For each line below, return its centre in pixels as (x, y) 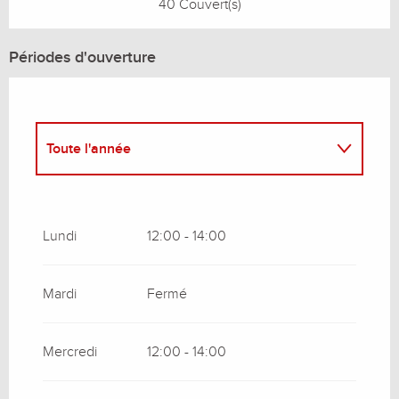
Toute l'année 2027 (108, 200)
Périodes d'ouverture (82, 57)
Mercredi (70, 351)
